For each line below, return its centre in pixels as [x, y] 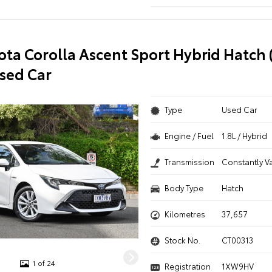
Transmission [189, 161]
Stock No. [182, 240]
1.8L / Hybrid [245, 135]
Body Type [184, 188]
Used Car [240, 109]
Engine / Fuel [189, 135]
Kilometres [185, 214]
